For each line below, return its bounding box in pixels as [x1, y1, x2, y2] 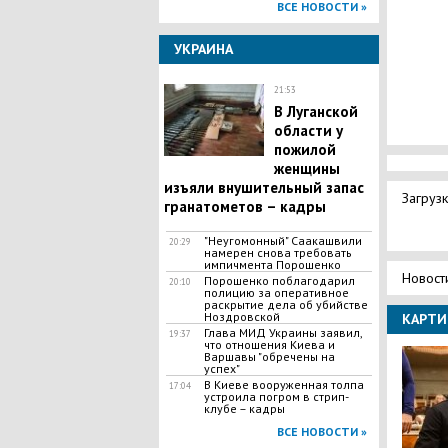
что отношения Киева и [203, 337, 335, 352]
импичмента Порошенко [203, 257, 341, 272]
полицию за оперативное [203, 285, 349, 300]
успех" [203, 361, 240, 376]
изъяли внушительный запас [163, 178, 364, 197]
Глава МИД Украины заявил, [203, 325, 362, 340]
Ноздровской [203, 309, 280, 324]
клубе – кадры [203, 401, 285, 416]
